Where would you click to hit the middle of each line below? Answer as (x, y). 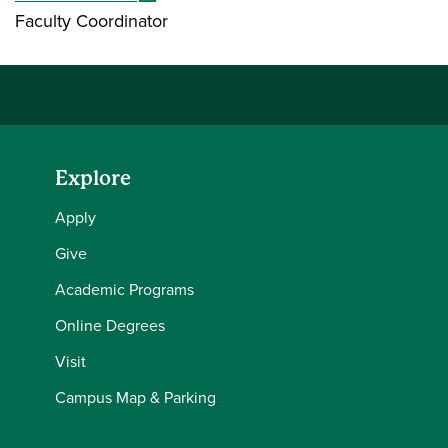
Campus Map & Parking (135, 397)
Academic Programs (124, 289)
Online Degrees (110, 325)
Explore (93, 178)
